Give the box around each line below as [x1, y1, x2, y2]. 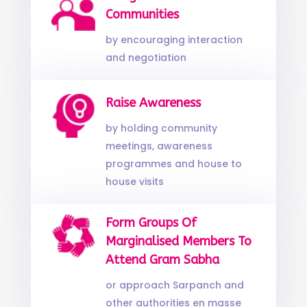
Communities [105, 7, 179, 22]
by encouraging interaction [105, 33, 243, 47]
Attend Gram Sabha [105, 252, 219, 267]
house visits [105, 175, 164, 188]
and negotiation [105, 51, 186, 64]
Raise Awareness [105, 95, 201, 110]
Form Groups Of [105, 215, 197, 230]
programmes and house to [105, 157, 242, 171]
